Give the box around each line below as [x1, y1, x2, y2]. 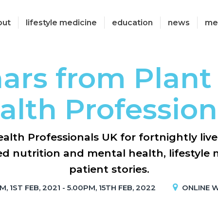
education [112, 18, 153, 28]
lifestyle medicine [26, 18, 97, 28]
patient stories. [69, 163, 149, 175]
